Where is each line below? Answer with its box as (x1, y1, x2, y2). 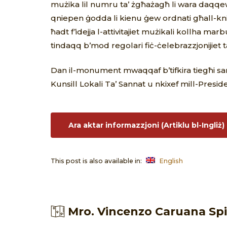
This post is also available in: (51, 157, 143, 165)
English (159, 157, 183, 165)
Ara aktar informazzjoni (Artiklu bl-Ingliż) (68, 120, 224, 130)
